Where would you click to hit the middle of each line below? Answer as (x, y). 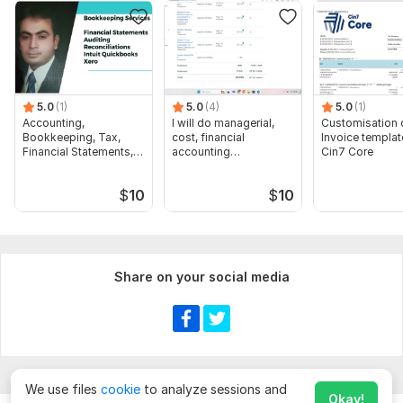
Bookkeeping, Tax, (72, 137)
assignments (206, 166)
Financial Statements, (78, 151)
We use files (63, 389)
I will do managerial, (223, 122)
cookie (121, 389)
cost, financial (208, 137)
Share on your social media (201, 276)
